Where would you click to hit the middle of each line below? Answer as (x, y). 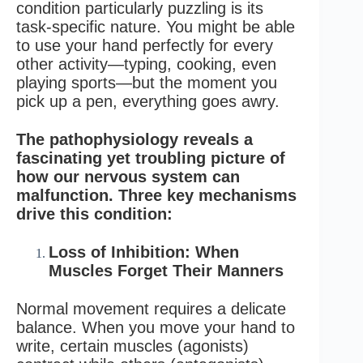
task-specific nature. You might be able (156, 26)
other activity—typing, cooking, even (146, 64)
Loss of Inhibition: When (144, 252)
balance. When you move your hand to (156, 327)
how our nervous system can (128, 176)
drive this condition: (94, 214)
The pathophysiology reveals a (135, 139)
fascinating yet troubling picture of (151, 158)
